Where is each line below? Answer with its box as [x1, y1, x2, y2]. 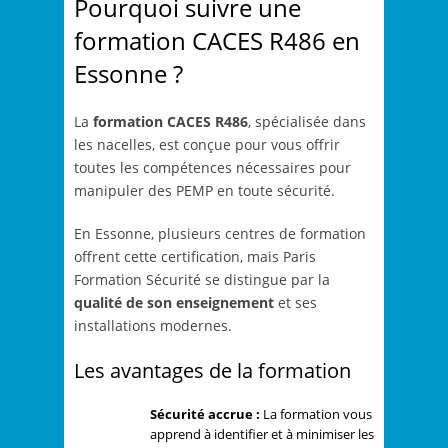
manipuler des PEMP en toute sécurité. [74, 181, 335, 201]
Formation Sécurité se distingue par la [74, 270, 330, 290]
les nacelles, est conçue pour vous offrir [74, 135, 340, 155]
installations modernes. [74, 316, 232, 336]
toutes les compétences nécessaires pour [74, 158, 351, 178]
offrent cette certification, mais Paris [74, 247, 316, 267]
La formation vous [260, 405, 372, 424]
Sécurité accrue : [150, 405, 260, 424]
